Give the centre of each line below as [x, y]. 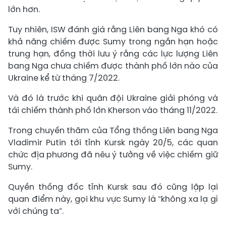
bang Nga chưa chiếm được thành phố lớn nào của [113, 66]
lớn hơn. [24, 9]
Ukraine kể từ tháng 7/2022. [64, 78]
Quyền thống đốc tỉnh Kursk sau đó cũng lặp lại [113, 187]
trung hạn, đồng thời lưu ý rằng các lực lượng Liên [113, 54]
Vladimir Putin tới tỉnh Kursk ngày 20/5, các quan [113, 143]
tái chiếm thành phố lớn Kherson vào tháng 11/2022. [113, 110]
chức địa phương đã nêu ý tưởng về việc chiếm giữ [113, 155]
